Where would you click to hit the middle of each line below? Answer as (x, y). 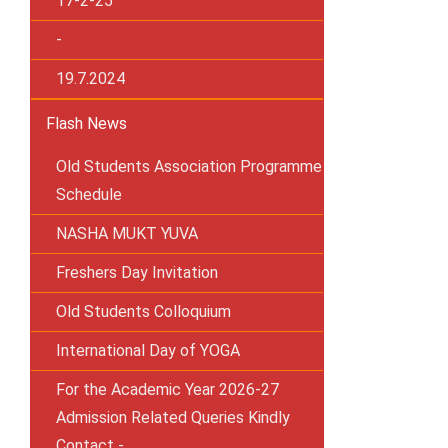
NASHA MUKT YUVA (127, 233)
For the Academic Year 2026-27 (167, 389)
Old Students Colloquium (143, 311)
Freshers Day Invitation (137, 272)
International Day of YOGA (148, 350)
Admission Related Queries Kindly (173, 417)
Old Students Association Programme (189, 166)
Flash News (86, 123)
